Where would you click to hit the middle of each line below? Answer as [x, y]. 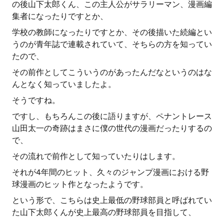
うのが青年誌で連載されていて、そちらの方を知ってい [112, 44]
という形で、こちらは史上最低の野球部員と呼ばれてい [112, 200]
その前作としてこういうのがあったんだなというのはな [112, 72]
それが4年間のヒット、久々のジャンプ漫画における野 [110, 172]
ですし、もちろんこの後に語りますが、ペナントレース [112, 116]
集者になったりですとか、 [60, 16]
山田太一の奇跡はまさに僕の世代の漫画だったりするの [112, 128]
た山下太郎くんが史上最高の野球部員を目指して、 [104, 212]
